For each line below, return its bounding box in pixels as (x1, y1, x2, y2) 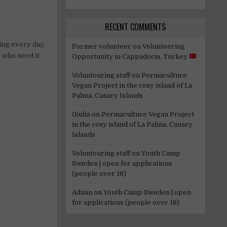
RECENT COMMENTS (105, 20, 166, 33)
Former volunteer (71, 42, 131, 50)
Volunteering (142, 42, 185, 50)
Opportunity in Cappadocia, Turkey (71, 52, 189, 60)
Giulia (71, 110, 90, 118)
